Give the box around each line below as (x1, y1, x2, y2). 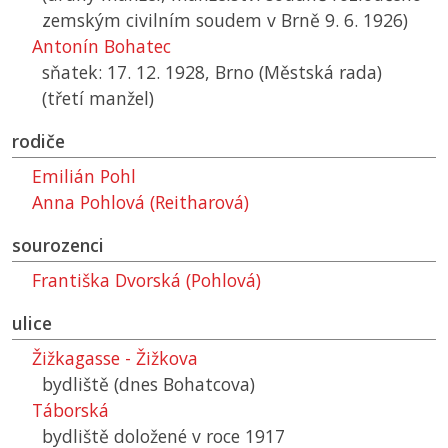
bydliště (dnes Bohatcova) (42, 372, 255, 397)
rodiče (12, 129, 65, 154)
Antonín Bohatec (32, 34, 171, 59)
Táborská (32, 398, 109, 423)
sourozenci (12, 233, 104, 258)
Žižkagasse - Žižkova (32, 346, 198, 371)
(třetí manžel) (42, 86, 154, 111)
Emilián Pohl (32, 164, 136, 189)
